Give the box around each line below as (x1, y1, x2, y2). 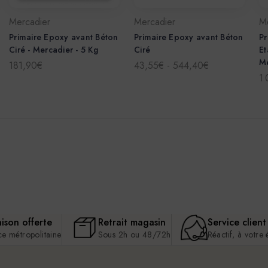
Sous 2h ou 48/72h (98, 229, 171, 241)
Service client (207, 215, 266, 230)
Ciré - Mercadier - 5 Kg (9, 44, 98, 56)
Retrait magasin (98, 215, 166, 230)
